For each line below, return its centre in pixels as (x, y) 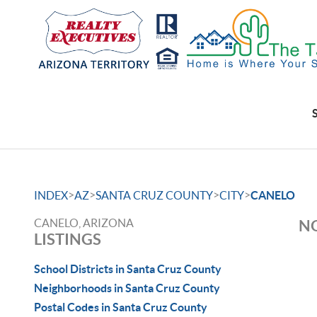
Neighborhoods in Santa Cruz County (127, 288)
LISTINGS (68, 239)
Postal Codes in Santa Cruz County (121, 307)
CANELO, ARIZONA (84, 223)
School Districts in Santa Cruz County (128, 269)
